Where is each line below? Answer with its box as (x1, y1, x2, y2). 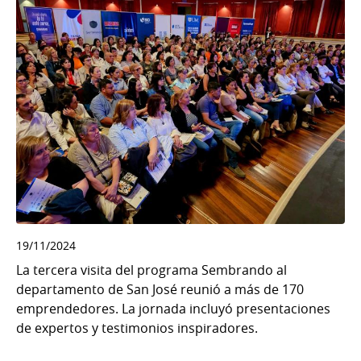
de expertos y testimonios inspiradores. (16, 319, 258, 338)
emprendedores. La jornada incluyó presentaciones (16, 300, 330, 318)
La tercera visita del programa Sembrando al (16, 261, 287, 280)
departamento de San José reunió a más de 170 (16, 280, 304, 299)
